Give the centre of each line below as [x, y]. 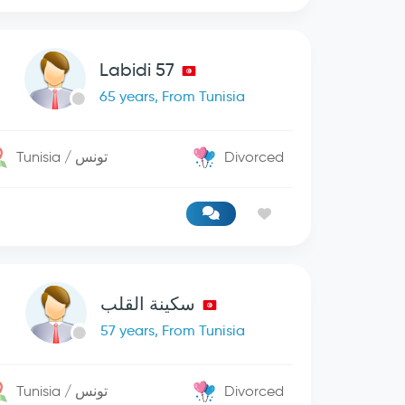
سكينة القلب [147, 304]
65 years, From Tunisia [173, 96]
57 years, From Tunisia [172, 330]
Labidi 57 [137, 70]
